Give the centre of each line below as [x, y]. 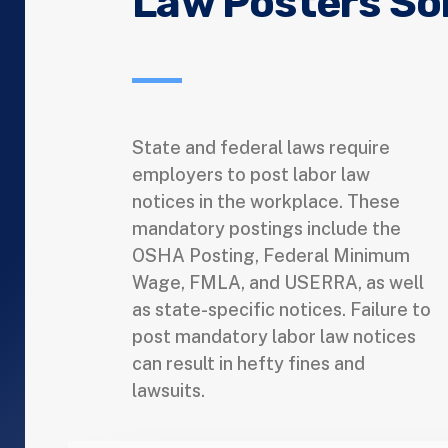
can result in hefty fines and [249, 364]
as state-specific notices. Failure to [282, 310]
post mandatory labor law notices [274, 337]
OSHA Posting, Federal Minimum [271, 256]
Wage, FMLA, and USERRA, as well [278, 283]
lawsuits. [169, 391]
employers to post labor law [251, 175]
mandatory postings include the [267, 229]
